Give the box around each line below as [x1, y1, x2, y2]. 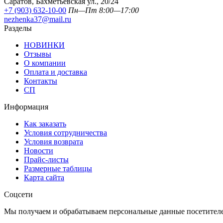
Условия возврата [24, 137, 83, 146]
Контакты [24, 76, 57, 85]
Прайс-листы [24, 155, 69, 164]
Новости [24, 146, 53, 155]
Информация [4, 102, 48, 111]
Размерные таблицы [24, 164, 92, 173]
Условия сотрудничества [24, 128, 107, 137]
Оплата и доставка [24, 67, 87, 76]
